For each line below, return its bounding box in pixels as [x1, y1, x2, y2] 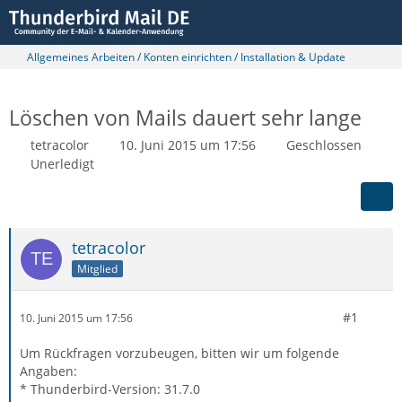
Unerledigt [31, 155, 94, 172]
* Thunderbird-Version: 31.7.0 [20, 380, 200, 398]
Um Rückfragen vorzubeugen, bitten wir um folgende [20, 345, 339, 362]
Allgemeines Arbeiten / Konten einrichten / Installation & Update [27, 49, 345, 65]
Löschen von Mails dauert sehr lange [9, 103, 362, 132]
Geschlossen [286, 136, 362, 153]
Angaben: [20, 363, 77, 380]
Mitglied [77, 260, 118, 276]
